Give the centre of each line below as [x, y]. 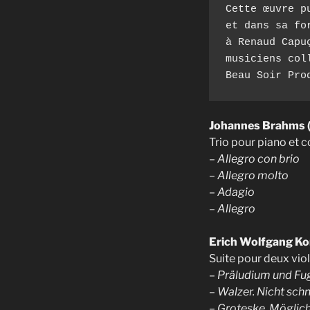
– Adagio [232, 192]
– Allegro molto [249, 175]
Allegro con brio [257, 158]
